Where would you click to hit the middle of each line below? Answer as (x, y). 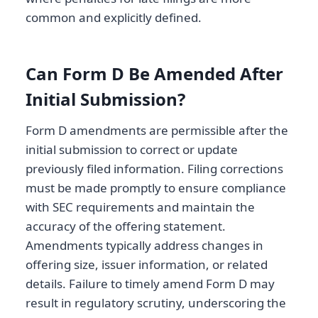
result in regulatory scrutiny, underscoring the (156, 303)
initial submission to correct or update (132, 150)
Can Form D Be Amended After (154, 74)
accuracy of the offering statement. (126, 226)
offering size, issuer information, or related (147, 265)
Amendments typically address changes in (144, 246)
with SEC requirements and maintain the (140, 207)
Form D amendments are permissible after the (157, 131)
